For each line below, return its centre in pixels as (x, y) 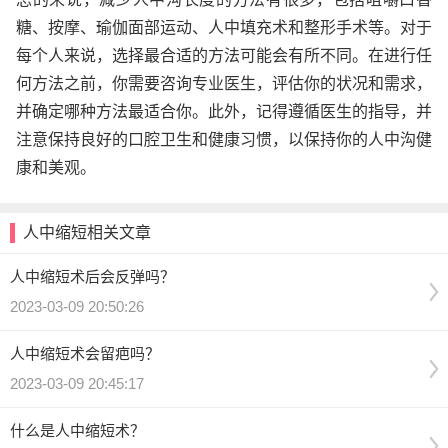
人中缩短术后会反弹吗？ (92, 277)
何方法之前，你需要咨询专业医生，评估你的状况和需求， (224, 84)
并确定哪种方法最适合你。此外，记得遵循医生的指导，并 (224, 112)
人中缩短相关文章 (87, 233)
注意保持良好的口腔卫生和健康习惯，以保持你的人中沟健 (224, 140)
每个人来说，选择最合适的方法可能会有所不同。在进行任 (224, 56)
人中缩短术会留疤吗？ (85, 354)
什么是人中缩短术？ (77, 431)
